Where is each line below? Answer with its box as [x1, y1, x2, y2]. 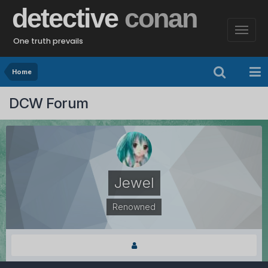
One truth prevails [13, 36, 83, 46]
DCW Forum [9, 94, 89, 112]
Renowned [112, 202, 156, 212]
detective [12, 3, 124, 33]
